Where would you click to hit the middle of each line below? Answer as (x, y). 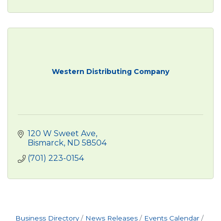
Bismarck (46, 143)
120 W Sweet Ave (62, 133)
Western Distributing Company (110, 71)
